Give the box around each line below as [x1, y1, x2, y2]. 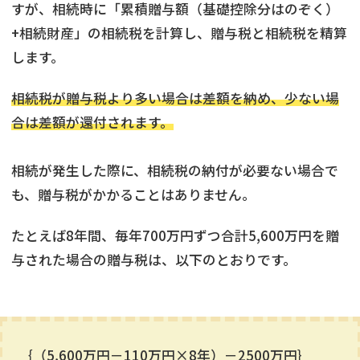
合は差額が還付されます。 [11, 112, 174, 132]
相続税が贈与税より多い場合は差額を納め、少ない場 [11, 88, 339, 108]
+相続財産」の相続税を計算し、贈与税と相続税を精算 [11, 22, 347, 43]
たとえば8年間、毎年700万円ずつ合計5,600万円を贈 [11, 225, 339, 245]
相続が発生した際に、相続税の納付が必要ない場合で [11, 160, 338, 180]
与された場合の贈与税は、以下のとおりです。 [11, 249, 297, 269]
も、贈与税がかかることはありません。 [11, 184, 256, 204]
